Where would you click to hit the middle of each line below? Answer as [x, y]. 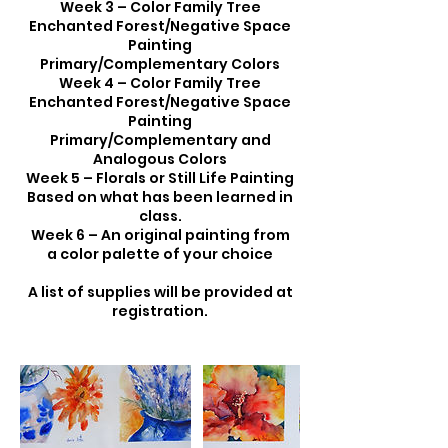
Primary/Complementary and [160, 140]
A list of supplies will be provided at [160, 292]
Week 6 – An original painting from [160, 235]
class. [160, 216]
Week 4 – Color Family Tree [160, 83]
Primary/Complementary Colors [160, 64]
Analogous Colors [160, 159]
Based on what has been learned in [160, 197]
